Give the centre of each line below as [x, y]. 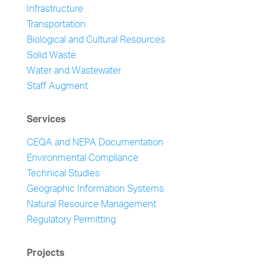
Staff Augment [57, 87]
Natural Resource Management [91, 205]
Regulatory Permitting [71, 221]
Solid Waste [51, 56]
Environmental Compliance [82, 159]
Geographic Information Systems [95, 190]
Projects [45, 254]
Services [46, 121]
